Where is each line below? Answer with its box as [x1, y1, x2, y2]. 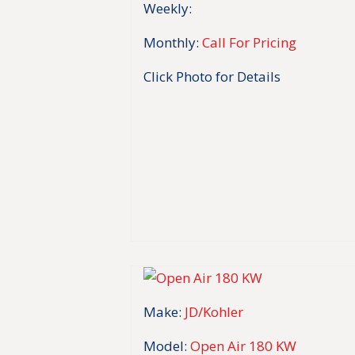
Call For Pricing [202, 33, 297, 52]
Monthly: [143, 33, 200, 52]
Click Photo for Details [143, 67, 281, 86]
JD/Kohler [185, 302, 244, 321]
